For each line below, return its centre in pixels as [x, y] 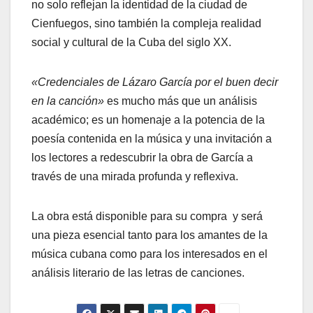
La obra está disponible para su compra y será [147, 216]
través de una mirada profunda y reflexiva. [135, 176]
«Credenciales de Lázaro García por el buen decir [155, 82]
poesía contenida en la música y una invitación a [152, 138]
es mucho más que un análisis [181, 101]
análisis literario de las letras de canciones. [138, 272]
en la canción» [68, 101]
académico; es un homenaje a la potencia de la [148, 119]
